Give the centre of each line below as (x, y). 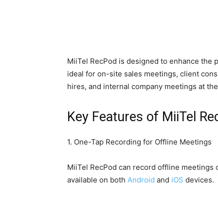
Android (141, 180)
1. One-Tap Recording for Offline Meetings (139, 142)
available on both (97, 180)
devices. (199, 180)
